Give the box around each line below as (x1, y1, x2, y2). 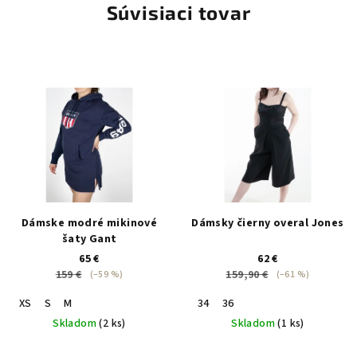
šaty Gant (61, 231, 117, 248)
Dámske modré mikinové (21, 215, 158, 232)
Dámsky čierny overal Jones (191, 215, 344, 232)
